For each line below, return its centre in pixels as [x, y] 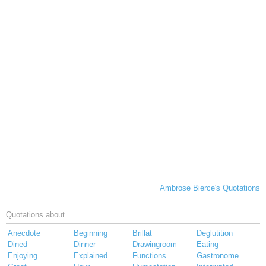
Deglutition [215, 233]
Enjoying [23, 256]
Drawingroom [155, 245]
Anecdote [24, 233]
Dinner [85, 245]
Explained [91, 256]
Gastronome [218, 256]
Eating [208, 245]
